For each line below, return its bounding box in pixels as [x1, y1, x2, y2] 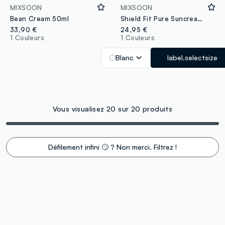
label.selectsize [167, 53, 218, 62]
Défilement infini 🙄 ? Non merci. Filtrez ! [48, 143, 177, 152]
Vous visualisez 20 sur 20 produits [52, 104, 173, 114]
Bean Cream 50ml [10, 15, 69, 23]
